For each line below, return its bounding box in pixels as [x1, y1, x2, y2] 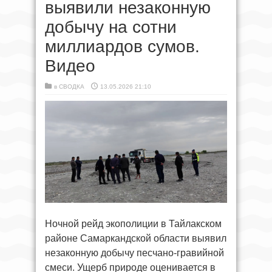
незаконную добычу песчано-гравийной [45, 248, 224, 258]
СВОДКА [59, 83, 84, 90]
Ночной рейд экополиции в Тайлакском [45, 219, 222, 229]
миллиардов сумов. [45, 37, 200, 56]
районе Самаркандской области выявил [45, 233, 226, 243]
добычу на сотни [45, 18, 177, 36]
